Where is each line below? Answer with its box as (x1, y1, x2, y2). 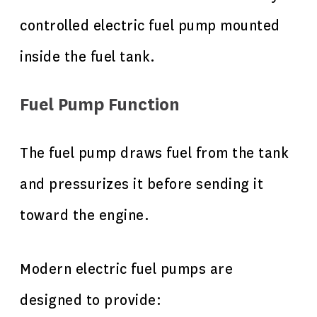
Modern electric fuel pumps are (20, 260, 233, 278)
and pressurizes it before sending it (20, 175, 263, 193)
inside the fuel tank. (20, 48, 156, 66)
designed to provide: (20, 292, 161, 309)
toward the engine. (20, 207, 149, 224)
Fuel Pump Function (20, 94, 180, 116)
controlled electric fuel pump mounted (20, 17, 280, 35)
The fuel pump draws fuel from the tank (20, 144, 289, 162)
